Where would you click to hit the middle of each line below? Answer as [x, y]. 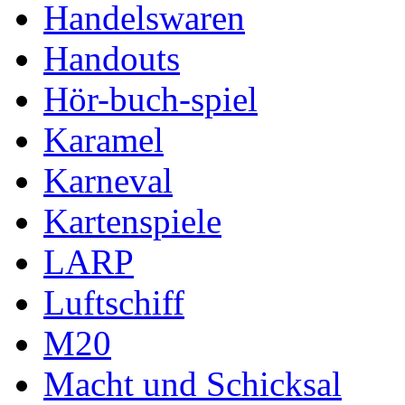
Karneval [108, 180]
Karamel [104, 139]
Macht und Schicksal [193, 383]
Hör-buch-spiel [151, 99]
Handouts [112, 58]
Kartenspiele [132, 221]
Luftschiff [114, 302]
